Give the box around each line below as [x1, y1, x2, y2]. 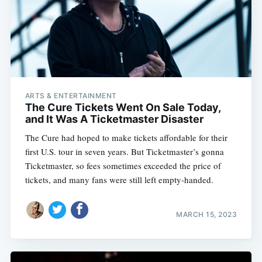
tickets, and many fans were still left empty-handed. [25, 174, 213, 186]
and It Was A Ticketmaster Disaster [25, 113, 204, 126]
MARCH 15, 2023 [176, 209, 237, 219]
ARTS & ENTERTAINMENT [25, 91, 117, 101]
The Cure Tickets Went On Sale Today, [25, 101, 220, 114]
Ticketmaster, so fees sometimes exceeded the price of [25, 160, 221, 172]
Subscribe [189, 216, 237, 229]
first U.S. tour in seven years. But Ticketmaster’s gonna [25, 146, 224, 158]
